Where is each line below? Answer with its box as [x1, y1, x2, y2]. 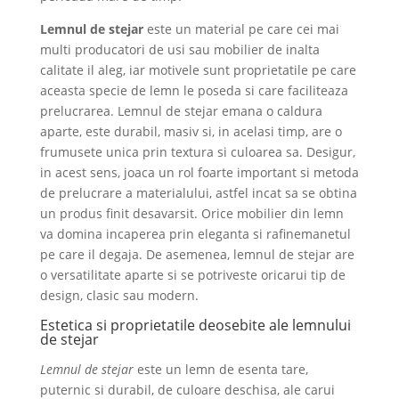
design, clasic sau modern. [39, 286, 199, 304]
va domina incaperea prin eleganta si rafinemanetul [39, 224, 351, 242]
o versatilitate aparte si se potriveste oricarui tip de [39, 265, 346, 283]
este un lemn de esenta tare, [133, 360, 308, 378]
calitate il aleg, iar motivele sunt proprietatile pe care [39, 61, 356, 78]
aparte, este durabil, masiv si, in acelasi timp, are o [39, 122, 342, 140]
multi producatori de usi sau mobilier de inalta [39, 40, 320, 58]
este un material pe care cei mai [146, 20, 339, 37]
